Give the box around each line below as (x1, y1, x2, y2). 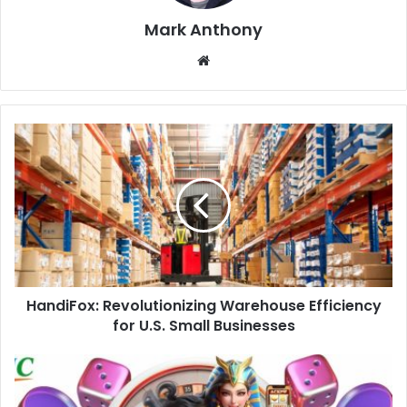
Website (213, 51, 265, 69)
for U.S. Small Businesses (112, 315, 295, 337)
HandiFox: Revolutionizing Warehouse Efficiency (25, 295, 382, 317)
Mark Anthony (144, 18, 263, 42)
